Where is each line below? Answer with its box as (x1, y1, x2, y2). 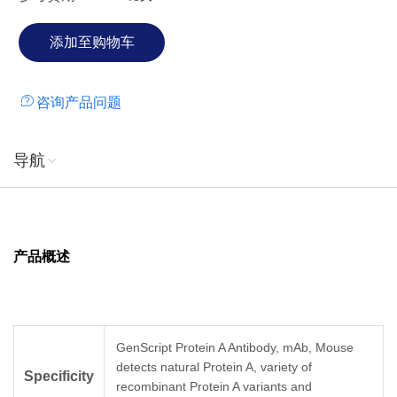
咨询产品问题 (36, 95, 121, 111)
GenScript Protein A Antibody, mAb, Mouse (116, 340, 354, 355)
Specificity (24, 369, 94, 385)
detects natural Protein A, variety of (116, 360, 312, 375)
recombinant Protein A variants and (116, 379, 312, 394)
